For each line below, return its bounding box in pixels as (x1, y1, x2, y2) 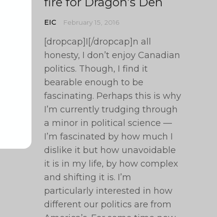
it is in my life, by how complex (44, 158, 179, 169)
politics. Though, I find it (44, 63, 148, 74)
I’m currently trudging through (44, 104, 178, 115)
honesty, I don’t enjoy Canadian (44, 50, 181, 61)
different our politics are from (44, 199, 172, 210)
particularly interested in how (44, 186, 173, 196)
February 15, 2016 (63, 18, 120, 26)
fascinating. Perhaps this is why (44, 91, 182, 101)
